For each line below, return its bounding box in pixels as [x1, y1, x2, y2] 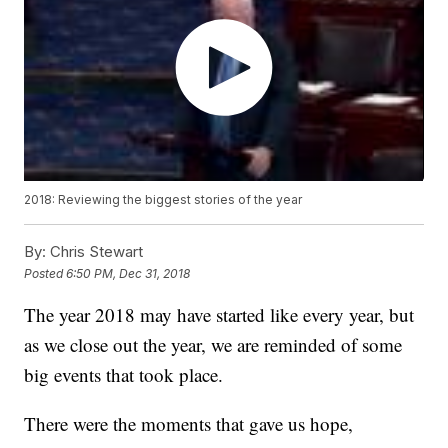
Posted [24, 265, 67, 281]
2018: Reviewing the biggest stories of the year [24, 192, 303, 208]
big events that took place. [24, 362, 224, 388]
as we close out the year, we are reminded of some [24, 332, 403, 358]
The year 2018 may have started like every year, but [24, 302, 415, 328]
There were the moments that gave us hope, [24, 411, 354, 437]
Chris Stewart [46, 242, 144, 262]
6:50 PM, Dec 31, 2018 [66, 265, 191, 281]
